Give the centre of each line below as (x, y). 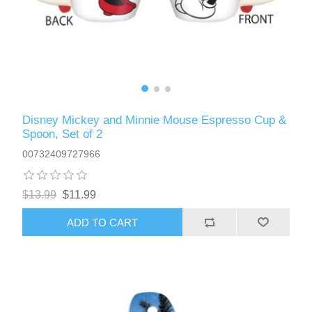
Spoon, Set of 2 (63, 134)
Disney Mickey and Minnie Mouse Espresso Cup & (155, 120)
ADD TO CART (103, 222)
